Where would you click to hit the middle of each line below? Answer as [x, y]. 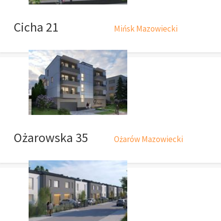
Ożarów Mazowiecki [148, 139]
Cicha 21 [36, 27]
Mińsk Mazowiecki [146, 28]
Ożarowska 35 [51, 138]
